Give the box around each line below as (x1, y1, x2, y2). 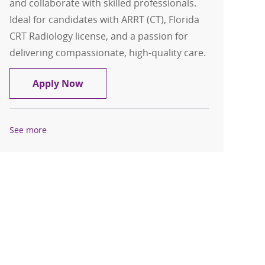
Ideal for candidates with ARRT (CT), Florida (9, 13, 200, 27)
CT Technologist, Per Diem (83, 76, 205, 90)
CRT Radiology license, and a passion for (9, 30, 189, 43)
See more (9, 124, 47, 136)
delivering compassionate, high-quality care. (9, 46, 206, 60)
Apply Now (33, 77, 84, 91)
